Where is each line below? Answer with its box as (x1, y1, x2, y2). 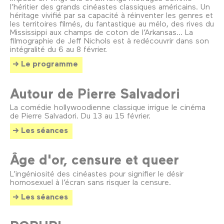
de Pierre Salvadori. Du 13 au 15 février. (10, 110, 150, 120)
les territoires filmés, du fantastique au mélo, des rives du (10, 18, 214, 28)
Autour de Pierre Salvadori (10, 84, 180, 101)
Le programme (20, 58, 78, 69)
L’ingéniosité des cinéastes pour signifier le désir (10, 168, 183, 178)
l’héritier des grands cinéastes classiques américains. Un (10, 1, 210, 11)
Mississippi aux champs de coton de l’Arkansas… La (10, 27, 193, 37)
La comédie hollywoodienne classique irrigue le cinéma (10, 102, 205, 112)
